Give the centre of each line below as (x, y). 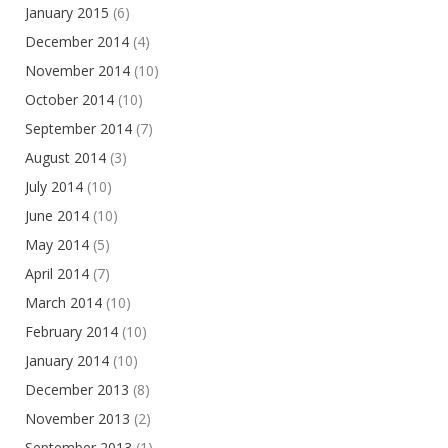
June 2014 (57, 216)
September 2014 (78, 129)
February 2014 (71, 332)
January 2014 (67, 361)
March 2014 (63, 303)
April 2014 (57, 274)
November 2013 (77, 419)
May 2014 (57, 245)
